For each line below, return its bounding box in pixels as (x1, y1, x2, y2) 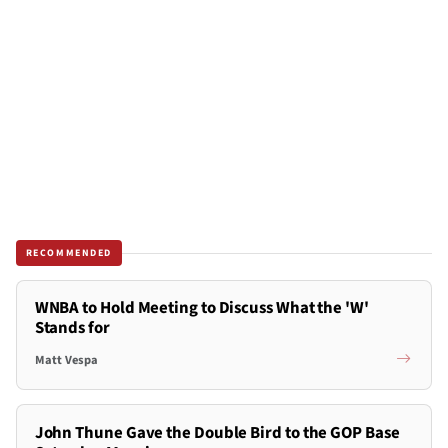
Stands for (34, 316, 110, 341)
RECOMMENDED (25, 245, 113, 260)
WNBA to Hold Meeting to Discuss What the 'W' (34, 296, 369, 321)
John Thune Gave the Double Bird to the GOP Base (34, 420, 400, 445)
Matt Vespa (34, 350, 98, 369)
